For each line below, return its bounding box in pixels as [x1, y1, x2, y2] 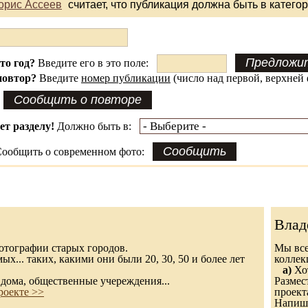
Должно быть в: [54, 120, 140, 132]
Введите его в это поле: [35, 57, 157, 69]
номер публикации [81, 72, 170, 84]
